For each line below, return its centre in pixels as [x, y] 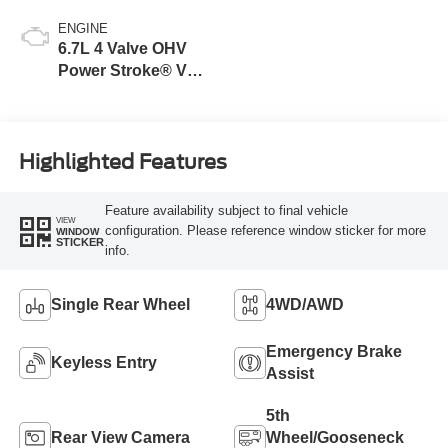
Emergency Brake [334, 352]
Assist [290, 374]
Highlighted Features [122, 162]
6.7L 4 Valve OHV [122, 48]
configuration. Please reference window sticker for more [265, 231]
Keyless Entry [103, 363]
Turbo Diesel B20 [122, 92]
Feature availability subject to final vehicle [226, 211]
